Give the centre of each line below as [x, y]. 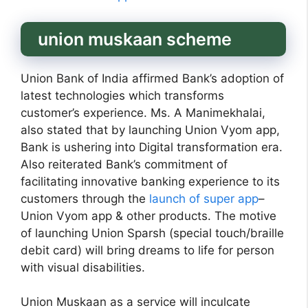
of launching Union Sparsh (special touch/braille [152, 233]
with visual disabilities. [83, 267]
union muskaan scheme [135, 39]
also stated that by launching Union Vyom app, [150, 130]
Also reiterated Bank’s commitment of [124, 164]
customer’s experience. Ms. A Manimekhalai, [143, 112]
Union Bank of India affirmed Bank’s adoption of [152, 78]
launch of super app [204, 198]
